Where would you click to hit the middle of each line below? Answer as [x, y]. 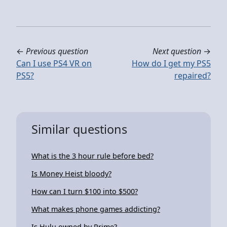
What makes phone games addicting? [96, 209]
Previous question [57, 51]
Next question [177, 51]
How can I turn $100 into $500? [85, 191]
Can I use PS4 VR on [54, 63]
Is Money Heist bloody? [71, 173]
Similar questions [79, 129]
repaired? [193, 75]
